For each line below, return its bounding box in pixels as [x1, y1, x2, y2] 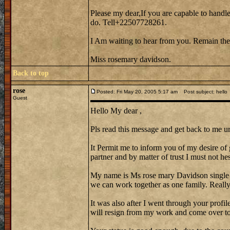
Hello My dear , [90, 106, 142, 115]
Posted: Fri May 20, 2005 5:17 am [97, 89, 178, 94]
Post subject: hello [179, 89, 227, 94]
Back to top [13, 69, 49, 77]
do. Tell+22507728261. [90, 18, 167, 27]
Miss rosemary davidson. [90, 55, 171, 64]
